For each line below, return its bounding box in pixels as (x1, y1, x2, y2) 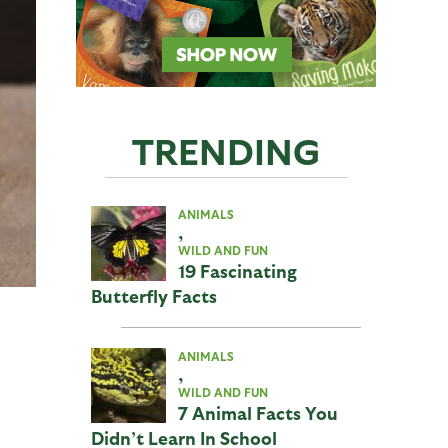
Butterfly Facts (91, 285, 217, 306)
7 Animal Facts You (178, 402, 338, 423)
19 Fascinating (178, 260, 297, 281)
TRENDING (132, 128, 320, 171)
